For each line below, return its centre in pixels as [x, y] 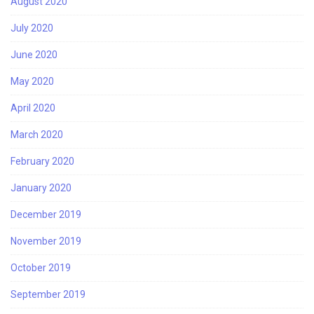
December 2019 [46, 214]
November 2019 [46, 241]
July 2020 [32, 28]
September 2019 [48, 294]
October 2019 [41, 267]
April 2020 [33, 108]
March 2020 [37, 134]
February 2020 [42, 161]
